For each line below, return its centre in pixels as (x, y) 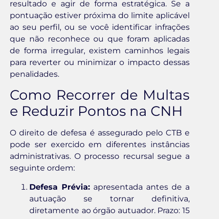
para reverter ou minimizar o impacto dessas (100, 63)
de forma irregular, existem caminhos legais (100, 51)
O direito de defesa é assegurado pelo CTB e (100, 133)
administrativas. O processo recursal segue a (100, 156)
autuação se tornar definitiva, (109, 198)
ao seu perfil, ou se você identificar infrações (100, 27)
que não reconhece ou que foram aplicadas (100, 39)
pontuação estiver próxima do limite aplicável (100, 16)
